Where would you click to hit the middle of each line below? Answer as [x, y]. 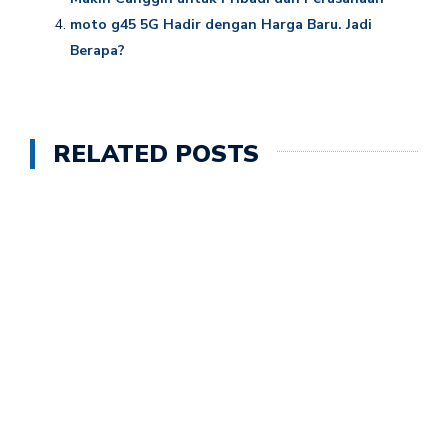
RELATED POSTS [156, 153]
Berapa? [97, 50]
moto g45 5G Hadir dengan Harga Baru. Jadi [221, 24]
